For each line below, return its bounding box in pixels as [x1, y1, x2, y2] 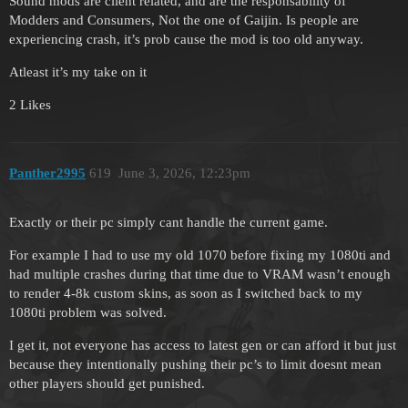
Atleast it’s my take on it [9, 64, 147, 79]
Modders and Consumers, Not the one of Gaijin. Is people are [9, 12, 359, 27]
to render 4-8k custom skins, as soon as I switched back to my [9, 286, 362, 301]
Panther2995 [9, 165, 86, 180]
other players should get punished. [9, 376, 205, 392]
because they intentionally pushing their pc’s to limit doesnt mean [9, 357, 382, 372]
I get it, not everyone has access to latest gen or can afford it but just [9, 338, 396, 353]
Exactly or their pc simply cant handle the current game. [9, 215, 328, 230]
